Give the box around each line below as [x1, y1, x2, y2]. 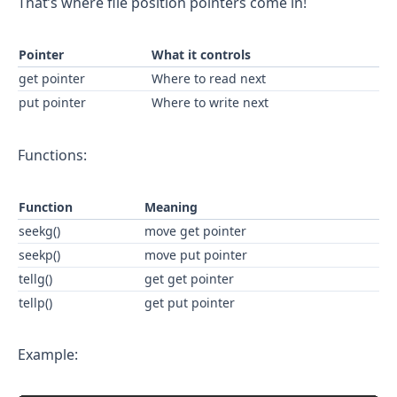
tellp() [19, 293, 52, 311]
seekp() [19, 245, 60, 263]
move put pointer [144, 245, 247, 263]
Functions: [18, 144, 87, 165]
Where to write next [152, 93, 269, 111]
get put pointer [144, 293, 235, 311]
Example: [18, 345, 78, 365]
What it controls [152, 45, 251, 63]
